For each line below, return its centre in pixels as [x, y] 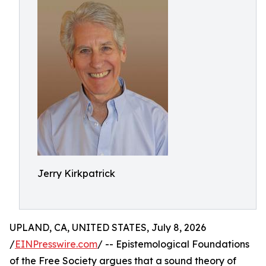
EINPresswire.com [56, 244]
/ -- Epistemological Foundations [173, 244]
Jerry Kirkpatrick [76, 173]
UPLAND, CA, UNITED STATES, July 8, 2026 [108, 227]
